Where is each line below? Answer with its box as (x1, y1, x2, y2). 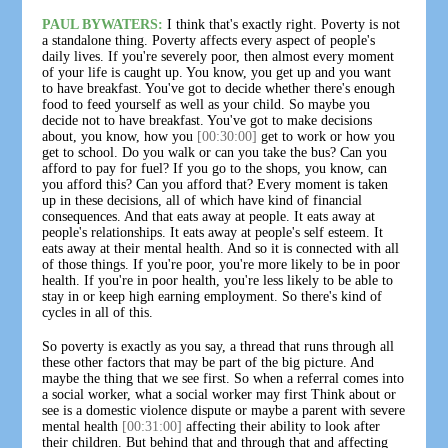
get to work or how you (257, 128, 396, 144)
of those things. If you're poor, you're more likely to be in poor (42, 256, 401, 272)
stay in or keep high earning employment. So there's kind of (42, 288, 383, 304)
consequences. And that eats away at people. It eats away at (42, 208, 376, 224)
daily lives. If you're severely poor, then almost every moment (42, 48, 395, 64)
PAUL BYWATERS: (42, 16, 164, 32)
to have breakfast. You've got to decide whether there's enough (42, 80, 396, 96)
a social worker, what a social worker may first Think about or (42, 386, 397, 402)
